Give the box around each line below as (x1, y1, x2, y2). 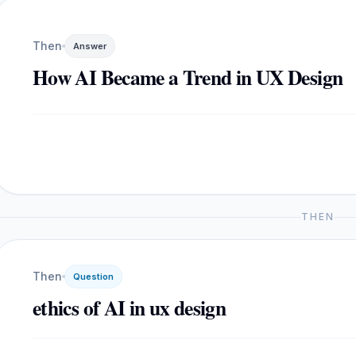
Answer (73, 41, 106, 52)
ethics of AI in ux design (33, 292, 226, 323)
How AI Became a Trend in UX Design (33, 62, 343, 92)
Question (73, 271, 114, 282)
